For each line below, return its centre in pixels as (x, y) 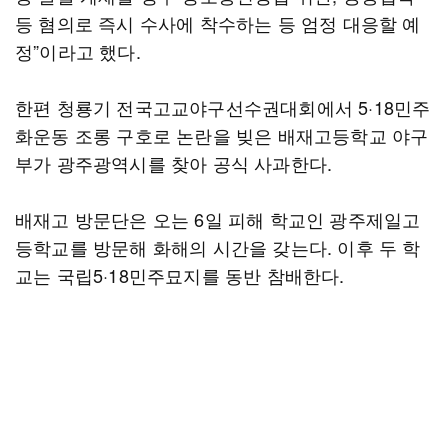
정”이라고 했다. (78, 51)
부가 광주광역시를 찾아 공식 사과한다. (174, 163)
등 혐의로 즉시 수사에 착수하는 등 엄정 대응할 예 (218, 23)
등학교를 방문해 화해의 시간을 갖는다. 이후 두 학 (218, 247)
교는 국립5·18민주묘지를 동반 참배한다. (180, 275)
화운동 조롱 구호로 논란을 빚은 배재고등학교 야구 (222, 135)
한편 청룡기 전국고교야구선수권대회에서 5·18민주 (223, 107)
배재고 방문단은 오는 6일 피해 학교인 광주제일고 (218, 219)
